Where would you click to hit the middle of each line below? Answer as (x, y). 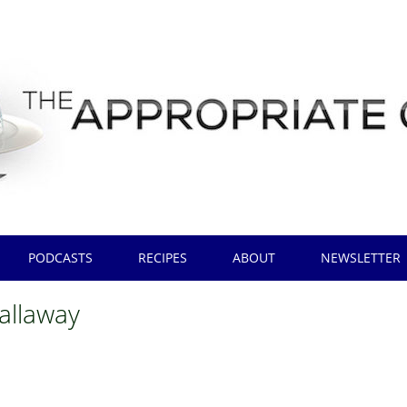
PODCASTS (61, 258)
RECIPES (163, 258)
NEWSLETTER (361, 258)
